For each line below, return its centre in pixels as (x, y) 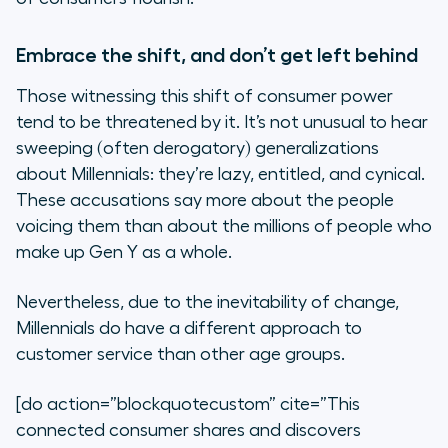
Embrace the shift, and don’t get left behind (217, 55)
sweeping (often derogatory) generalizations (197, 148)
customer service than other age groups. (180, 354)
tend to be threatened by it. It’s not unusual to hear (222, 122)
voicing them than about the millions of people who (224, 226)
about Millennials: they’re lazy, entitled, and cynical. (220, 174)
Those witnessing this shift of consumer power (204, 96)
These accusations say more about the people (205, 200)
